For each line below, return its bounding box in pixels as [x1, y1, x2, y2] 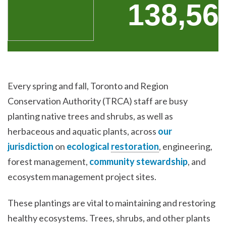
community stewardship [89, 156, 188, 167]
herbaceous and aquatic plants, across [8, 126, 158, 137]
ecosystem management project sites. [8, 171, 156, 183]
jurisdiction [8, 141, 53, 152]
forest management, [8, 156, 89, 167]
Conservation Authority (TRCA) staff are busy [8, 95, 188, 107]
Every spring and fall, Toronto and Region [8, 80, 168, 92]
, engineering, [159, 141, 212, 152]
